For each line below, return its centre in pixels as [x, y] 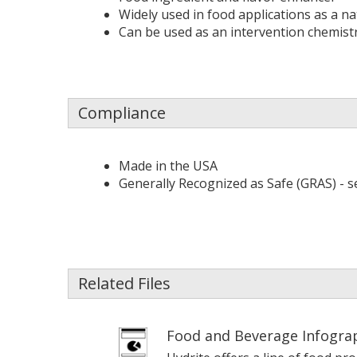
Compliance [122, 113]
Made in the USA [168, 166]
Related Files [124, 283]
